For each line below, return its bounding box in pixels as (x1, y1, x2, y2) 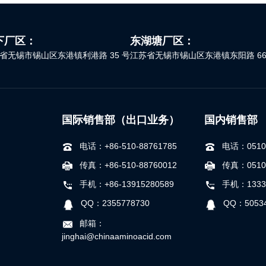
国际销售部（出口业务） (62, 114, 179, 126)
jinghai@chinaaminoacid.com (62, 232, 172, 242)
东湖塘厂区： (130, 34, 194, 47)
